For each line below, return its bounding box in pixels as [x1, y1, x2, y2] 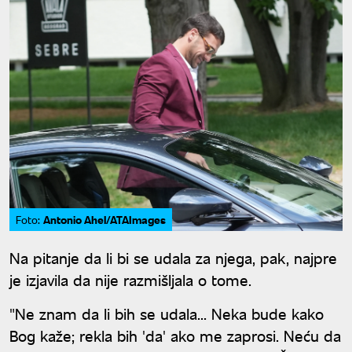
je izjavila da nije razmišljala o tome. [9, 269, 251, 291]
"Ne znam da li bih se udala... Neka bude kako [9, 302, 324, 324]
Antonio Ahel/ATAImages [43, 211, 166, 228]
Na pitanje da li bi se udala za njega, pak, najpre [9, 247, 337, 269]
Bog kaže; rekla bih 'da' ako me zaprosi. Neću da [9, 324, 341, 346]
